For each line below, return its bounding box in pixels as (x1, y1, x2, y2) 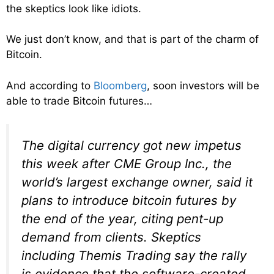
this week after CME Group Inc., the (21, 156, 232, 171)
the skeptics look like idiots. (6, 2, 141, 15)
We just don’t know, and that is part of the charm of (6, 33, 259, 45)
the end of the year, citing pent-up (21, 211, 223, 226)
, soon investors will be (147, 79, 259, 92)
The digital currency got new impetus (21, 138, 242, 153)
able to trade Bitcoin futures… (6, 94, 152, 107)
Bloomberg (94, 79, 147, 92)
